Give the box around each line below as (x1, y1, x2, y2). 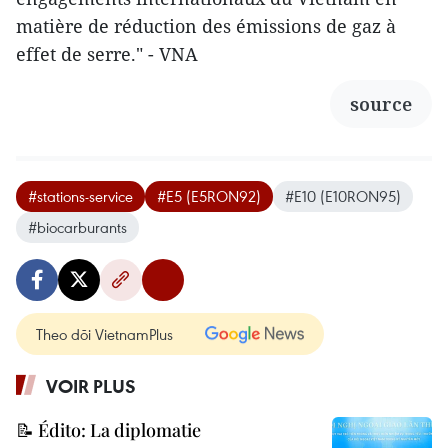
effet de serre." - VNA (16, 42, 198, 67)
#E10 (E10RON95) (285, 186, 401, 207)
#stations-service (28, 186, 133, 207)
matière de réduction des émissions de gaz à (16, 14, 396, 39)
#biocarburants (28, 217, 127, 238)
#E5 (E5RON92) (157, 186, 261, 207)
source (350, 92, 412, 117)
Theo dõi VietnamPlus (36, 324, 173, 345)
